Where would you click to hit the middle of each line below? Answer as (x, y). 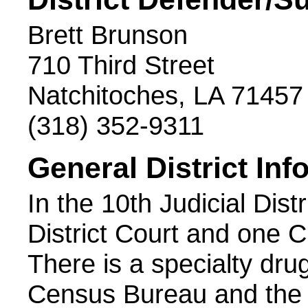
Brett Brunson (108, 35)
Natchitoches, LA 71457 (165, 95)
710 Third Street (121, 65)
